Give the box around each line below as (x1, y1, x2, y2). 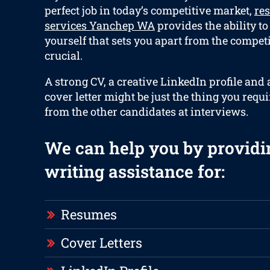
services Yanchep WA (44, 18, 155, 33)
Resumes (60, 206, 117, 224)
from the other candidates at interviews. (44, 104, 248, 119)
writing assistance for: (44, 160, 225, 183)
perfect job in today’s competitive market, (44, 3, 254, 18)
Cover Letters (60, 234, 142, 252)
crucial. (44, 48, 83, 63)
